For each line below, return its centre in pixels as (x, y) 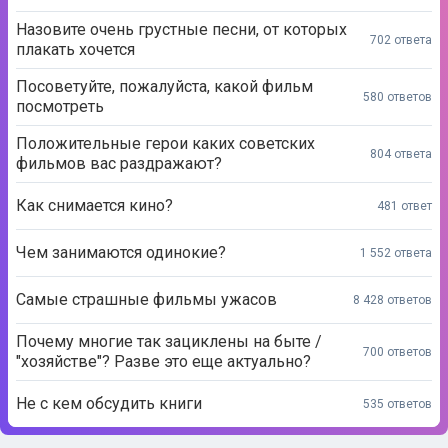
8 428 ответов (392, 231)
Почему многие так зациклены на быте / (169, 273)
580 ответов (397, 28)
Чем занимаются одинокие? (121, 184)
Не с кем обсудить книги (109, 335)
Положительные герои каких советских (165, 75)
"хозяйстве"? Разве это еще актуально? (163, 293)
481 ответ (404, 137)
